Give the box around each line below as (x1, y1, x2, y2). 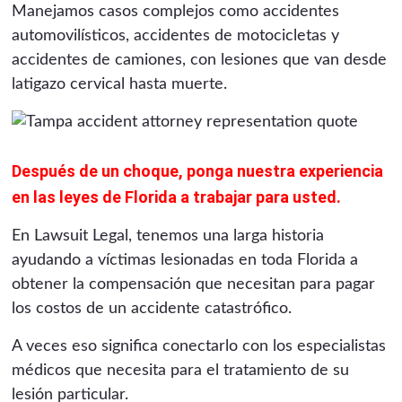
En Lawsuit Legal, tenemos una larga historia (12, 227, 325, 244)
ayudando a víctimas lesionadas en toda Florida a (12, 251, 359, 268)
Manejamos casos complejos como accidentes (12, 3, 340, 20)
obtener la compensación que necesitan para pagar (12, 275, 376, 293)
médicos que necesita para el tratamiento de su (12, 362, 350, 379)
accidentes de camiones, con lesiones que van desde (12, 51, 388, 68)
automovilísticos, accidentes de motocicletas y (12, 27, 340, 44)
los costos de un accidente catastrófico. (12, 300, 293, 317)
